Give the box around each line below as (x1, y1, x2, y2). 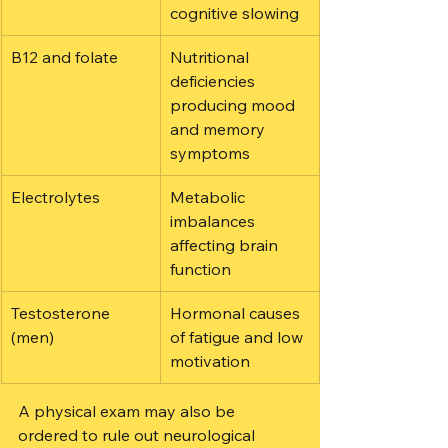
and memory (170, 119, 269, 139)
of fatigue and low (170, 327, 307, 347)
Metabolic (170, 187, 249, 207)
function (170, 259, 231, 279)
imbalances (170, 211, 259, 231)
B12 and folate (11, 47, 118, 67)
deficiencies (170, 71, 259, 91)
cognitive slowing (170, 3, 299, 23)
